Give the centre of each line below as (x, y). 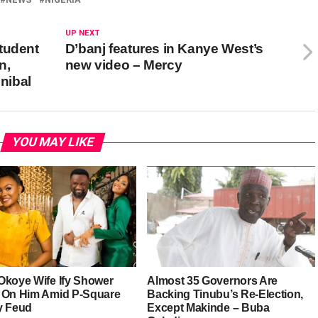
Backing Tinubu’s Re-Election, (225, 294)
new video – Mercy (124, 65)
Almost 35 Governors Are (212, 280)
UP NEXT (82, 33)
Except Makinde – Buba (208, 307)
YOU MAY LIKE (53, 142)
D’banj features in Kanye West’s (164, 49)
